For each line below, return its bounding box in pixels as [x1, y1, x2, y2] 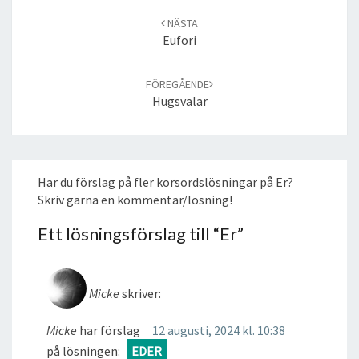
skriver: [122, 284, 161, 301]
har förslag [79, 321, 140, 338]
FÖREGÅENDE [146, 76, 209, 91]
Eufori [163, 31, 196, 48]
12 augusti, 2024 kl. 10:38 [152, 321, 285, 338]
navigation [11, 6, 71, 22]
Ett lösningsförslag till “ [38, 222, 220, 244]
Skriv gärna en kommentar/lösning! [38, 191, 232, 208]
